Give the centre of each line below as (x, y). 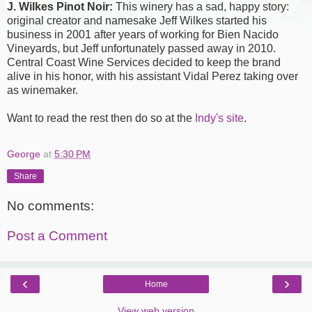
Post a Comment (57, 236)
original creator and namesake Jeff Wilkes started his (137, 21)
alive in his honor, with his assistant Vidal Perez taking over (153, 77)
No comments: (50, 205)
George (24, 154)
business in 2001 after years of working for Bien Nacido (143, 35)
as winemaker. (42, 91)
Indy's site (219, 118)
